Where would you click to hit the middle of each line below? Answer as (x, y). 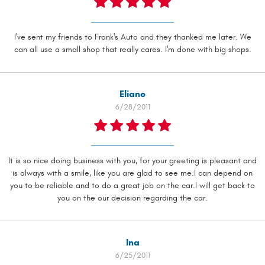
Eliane (132, 94)
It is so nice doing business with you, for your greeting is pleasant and (132, 161)
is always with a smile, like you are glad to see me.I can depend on (132, 173)
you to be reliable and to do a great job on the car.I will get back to (132, 186)
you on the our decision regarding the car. (132, 198)
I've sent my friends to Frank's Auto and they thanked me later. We (132, 37)
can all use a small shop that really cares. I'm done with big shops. (132, 50)
